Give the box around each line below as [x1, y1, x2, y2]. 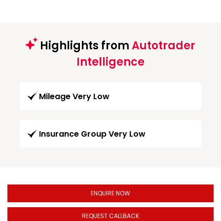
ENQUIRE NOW [91, 188, 130, 197]
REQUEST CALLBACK [82, 211, 139, 220]
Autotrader [132, 37, 195, 53]
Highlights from [37, 37, 132, 53]
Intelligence [76, 54, 145, 70]
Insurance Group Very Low [39, 128, 146, 140]
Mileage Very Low [39, 90, 110, 102]
